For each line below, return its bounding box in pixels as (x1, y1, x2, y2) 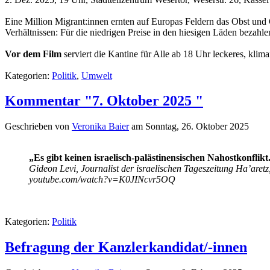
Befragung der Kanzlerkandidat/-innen (5, 239, 247, 256)
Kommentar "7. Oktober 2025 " (5, 93, 203, 109)
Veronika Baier (72, 121, 129, 132)
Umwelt (81, 70, 112, 81)
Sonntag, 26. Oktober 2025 (145, 121, 249, 132)
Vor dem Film (5, 48, 61, 59)
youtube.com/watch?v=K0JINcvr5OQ (29, 174, 175, 185)
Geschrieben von (5, 121, 72, 132)
